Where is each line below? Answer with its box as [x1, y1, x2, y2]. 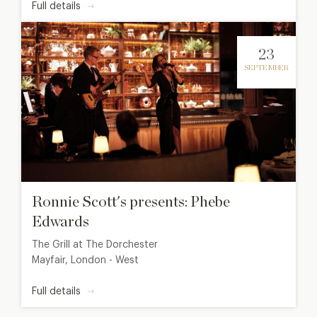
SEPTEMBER [244, 64, 289, 72]
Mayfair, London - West [32, 255, 139, 266]
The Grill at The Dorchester [32, 240, 158, 250]
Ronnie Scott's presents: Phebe [32, 195, 230, 210]
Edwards [32, 214, 89, 230]
